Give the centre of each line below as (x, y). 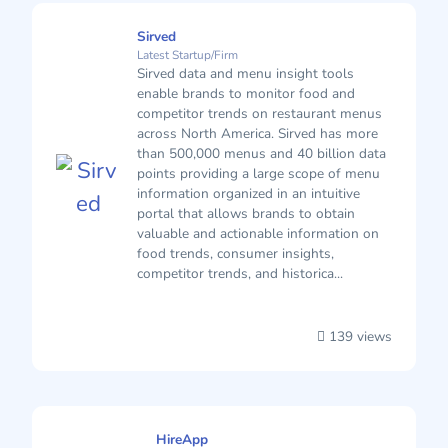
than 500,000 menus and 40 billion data (261, 154)
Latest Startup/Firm (187, 55)
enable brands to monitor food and (246, 94)
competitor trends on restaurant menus (259, 114)
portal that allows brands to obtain (246, 214)
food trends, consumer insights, (235, 254)
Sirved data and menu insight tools (245, 74)
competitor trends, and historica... (240, 274)
